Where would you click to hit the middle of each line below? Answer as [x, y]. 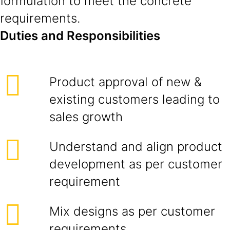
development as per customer [136, 164]
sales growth [86, 117]
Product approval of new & [126, 82]
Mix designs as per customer [132, 211]
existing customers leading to [135, 99]
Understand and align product [136, 147]
